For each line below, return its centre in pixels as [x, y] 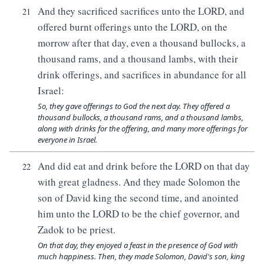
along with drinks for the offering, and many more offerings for [143, 128]
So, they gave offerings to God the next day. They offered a [134, 106]
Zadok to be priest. [77, 230]
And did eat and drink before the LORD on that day [144, 166]
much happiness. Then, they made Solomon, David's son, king [141, 256]
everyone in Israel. [67, 140]
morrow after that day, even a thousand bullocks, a [142, 43]
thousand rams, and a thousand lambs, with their [138, 59]
